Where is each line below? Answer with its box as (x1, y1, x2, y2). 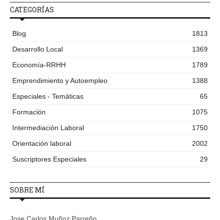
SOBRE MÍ (10, 185, 45, 194)
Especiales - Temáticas (12, 92, 83, 100)
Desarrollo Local (12, 45, 63, 53)
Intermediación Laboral (12, 123, 84, 132)
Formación (12, 108, 46, 116)
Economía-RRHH (12, 60, 66, 69)
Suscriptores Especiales (12, 155, 86, 163)
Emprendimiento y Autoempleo (12, 76, 108, 84)
